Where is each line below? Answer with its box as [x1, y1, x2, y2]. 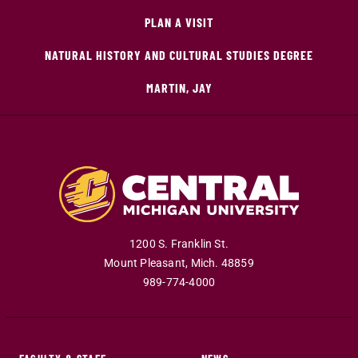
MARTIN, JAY [145, 80, 213, 95]
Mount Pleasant [104, 256, 186, 270]
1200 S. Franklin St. [129, 237, 229, 251]
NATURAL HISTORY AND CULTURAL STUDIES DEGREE [45, 47, 313, 62]
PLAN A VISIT [145, 14, 213, 30]
